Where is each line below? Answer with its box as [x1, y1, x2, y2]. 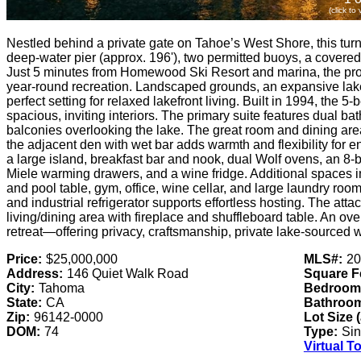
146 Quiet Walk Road [67, 267, 189, 281]
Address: [6, 267, 63, 281]
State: [6, 296, 42, 310]
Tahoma [39, 281, 85, 296]
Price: [6, 252, 42, 267]
